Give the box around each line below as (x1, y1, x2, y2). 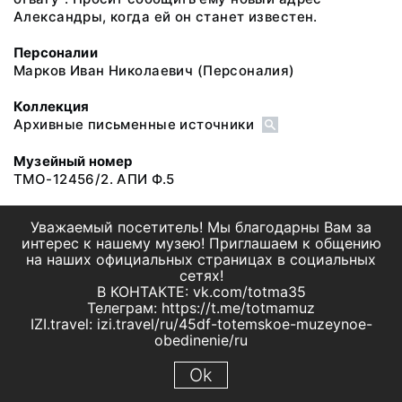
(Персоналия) (193, 62, 295, 79)
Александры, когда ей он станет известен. (13, 8, 318, 25)
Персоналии (13, 44, 98, 61)
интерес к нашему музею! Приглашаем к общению (21, 234, 381, 252)
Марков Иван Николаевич (13, 62, 194, 79)
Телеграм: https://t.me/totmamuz (87, 299, 315, 317)
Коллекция (13, 98, 90, 115)
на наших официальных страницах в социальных (26, 250, 376, 268)
